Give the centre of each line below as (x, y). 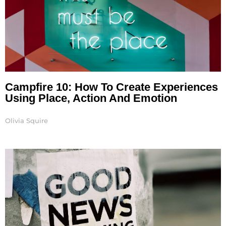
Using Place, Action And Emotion (91, 98)
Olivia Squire (26, 120)
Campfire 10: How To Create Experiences (111, 87)
